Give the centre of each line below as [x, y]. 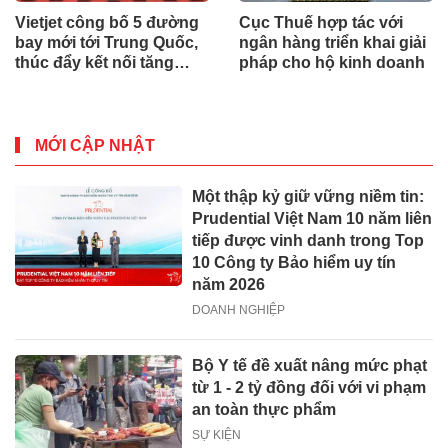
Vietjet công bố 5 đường [107, 22]
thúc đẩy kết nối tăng [94, 62]
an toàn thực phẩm [264, 409]
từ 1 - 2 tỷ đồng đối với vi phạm [309, 387]
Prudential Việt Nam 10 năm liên [312, 218]
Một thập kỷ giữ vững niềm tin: [308, 196]
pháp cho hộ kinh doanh [332, 62]
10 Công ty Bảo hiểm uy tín [294, 262]
